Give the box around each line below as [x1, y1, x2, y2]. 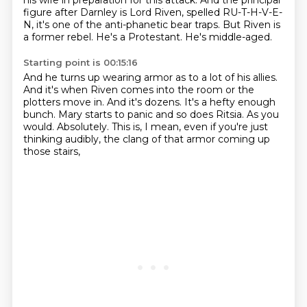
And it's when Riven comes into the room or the [23, 84, 254, 96]
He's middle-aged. [184, 31, 272, 43]
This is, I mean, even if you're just [111, 121, 268, 133]
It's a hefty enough [184, 96, 275, 108]
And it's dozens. [106, 96, 184, 108]
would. [23, 121, 57, 133]
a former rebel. [23, 31, 96, 43]
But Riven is [222, 19, 280, 31]
